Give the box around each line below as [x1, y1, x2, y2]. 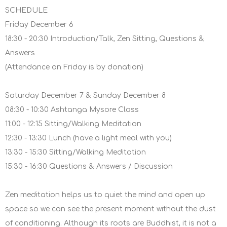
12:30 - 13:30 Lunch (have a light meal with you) [5, 134, 172, 142]
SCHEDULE [5, 7, 48, 15]
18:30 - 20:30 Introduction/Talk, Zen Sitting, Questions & [5, 35, 204, 43]
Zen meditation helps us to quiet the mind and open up [5, 191, 205, 199]
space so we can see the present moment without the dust [5, 205, 216, 213]
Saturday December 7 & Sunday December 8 [5, 92, 166, 100]
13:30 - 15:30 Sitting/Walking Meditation [5, 148, 146, 157]
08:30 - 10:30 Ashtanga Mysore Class [5, 106, 139, 114]
